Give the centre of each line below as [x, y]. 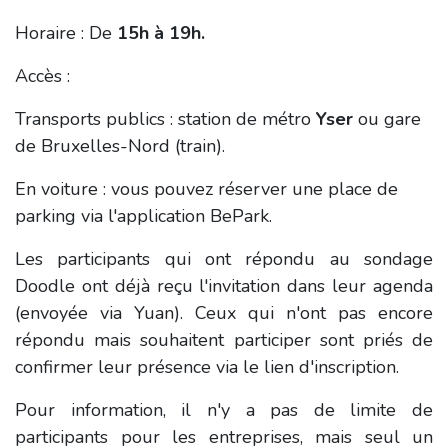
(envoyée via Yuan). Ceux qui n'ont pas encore [224, 313]
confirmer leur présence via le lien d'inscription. [207, 367]
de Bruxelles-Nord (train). [120, 146]
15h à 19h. [161, 33]
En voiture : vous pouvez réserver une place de [206, 189]
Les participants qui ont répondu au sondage [224, 259]
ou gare [387, 119]
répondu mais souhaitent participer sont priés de [224, 340]
